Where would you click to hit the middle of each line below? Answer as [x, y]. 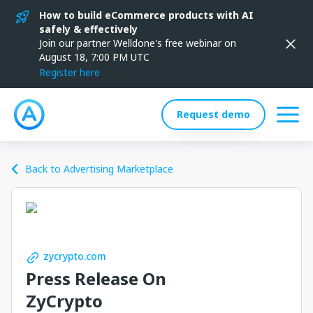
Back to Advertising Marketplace [99, 169]
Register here [70, 72]
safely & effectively [88, 29]
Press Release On [96, 278]
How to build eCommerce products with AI [146, 15]
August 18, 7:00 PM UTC [94, 57]
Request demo [213, 114]
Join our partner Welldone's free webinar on [138, 43]
